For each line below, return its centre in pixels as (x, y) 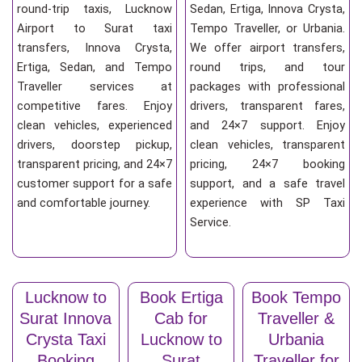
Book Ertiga (181, 297)
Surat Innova (66, 318)
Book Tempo (297, 297)
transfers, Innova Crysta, (95, 48)
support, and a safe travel (267, 184)
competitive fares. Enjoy (95, 106)
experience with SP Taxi (267, 203)
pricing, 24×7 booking (267, 164)
